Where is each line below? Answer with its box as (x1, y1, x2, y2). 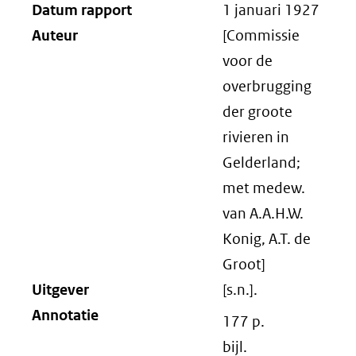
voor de (222, 52, 273, 70)
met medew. (222, 179, 305, 197)
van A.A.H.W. (222, 204, 304, 222)
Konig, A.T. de (222, 230, 311, 248)
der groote (222, 103, 292, 121)
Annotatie (32, 306, 99, 324)
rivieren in (222, 128, 289, 146)
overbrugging (222, 77, 311, 95)
